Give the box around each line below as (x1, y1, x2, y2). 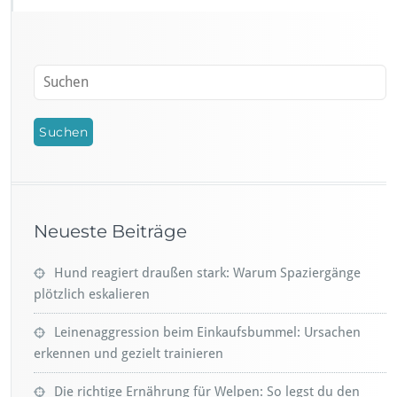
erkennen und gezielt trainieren (34, 345, 223, 362)
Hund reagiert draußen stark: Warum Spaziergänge (54, 264, 361, 281)
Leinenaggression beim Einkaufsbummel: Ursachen (54, 323, 361, 340)
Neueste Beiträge (34, 220, 187, 242)
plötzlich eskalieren (34, 285, 150, 302)
